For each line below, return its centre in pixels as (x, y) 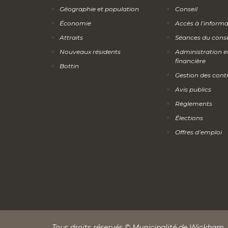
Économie (75, 23)
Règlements (194, 103)
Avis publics (193, 89)
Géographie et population (99, 9)
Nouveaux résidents (90, 51)
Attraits (71, 37)
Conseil (186, 9)
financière (190, 61)
